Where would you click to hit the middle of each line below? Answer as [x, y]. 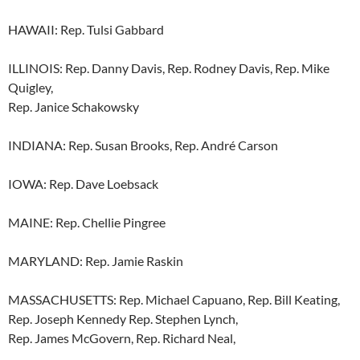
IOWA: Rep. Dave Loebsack [83, 184]
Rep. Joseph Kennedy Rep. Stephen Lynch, [123, 319]
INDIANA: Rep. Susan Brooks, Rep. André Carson [143, 145]
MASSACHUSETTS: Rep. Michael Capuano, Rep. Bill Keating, [174, 300]
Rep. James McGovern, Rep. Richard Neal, [122, 338]
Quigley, [31, 88]
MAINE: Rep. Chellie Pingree [87, 223]
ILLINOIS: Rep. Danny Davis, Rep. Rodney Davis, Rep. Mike [169, 68]
